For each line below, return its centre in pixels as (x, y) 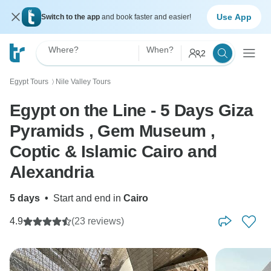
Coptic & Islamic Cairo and (45, 152)
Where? (64, 50)
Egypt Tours (29, 82)
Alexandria (52, 172)
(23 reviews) (98, 221)
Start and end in (88, 198)
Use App (234, 17)
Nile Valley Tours (83, 82)
